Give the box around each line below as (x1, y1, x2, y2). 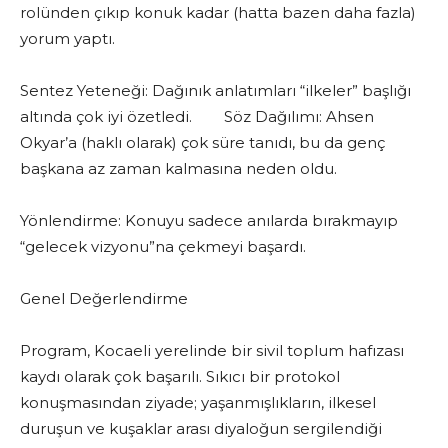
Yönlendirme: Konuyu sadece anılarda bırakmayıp (20, 211, 398, 231)
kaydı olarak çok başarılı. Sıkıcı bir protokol (20, 367, 340, 387)
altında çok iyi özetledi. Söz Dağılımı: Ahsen (20, 107, 374, 127)
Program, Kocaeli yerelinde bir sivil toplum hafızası (20, 341, 404, 361)
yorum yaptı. (20, 29, 115, 49)
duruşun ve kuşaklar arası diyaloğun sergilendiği (20, 419, 382, 439)
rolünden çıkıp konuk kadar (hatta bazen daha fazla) (20, 3, 416, 23)
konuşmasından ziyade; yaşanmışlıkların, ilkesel (20, 393, 376, 413)
